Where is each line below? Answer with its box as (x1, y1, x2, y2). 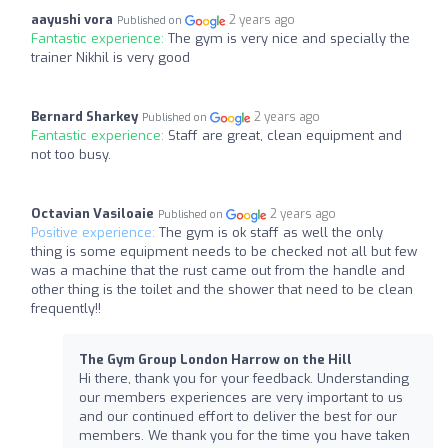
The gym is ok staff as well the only (159, 224, 383, 242)
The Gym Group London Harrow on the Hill (79, 351, 352, 369)
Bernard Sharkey (31, 108, 138, 126)
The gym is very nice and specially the (168, 30, 410, 48)
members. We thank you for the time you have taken (79, 427, 410, 445)
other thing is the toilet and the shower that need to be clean (31, 281, 413, 299)
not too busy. (31, 146, 111, 164)
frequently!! (31, 300, 101, 318)
